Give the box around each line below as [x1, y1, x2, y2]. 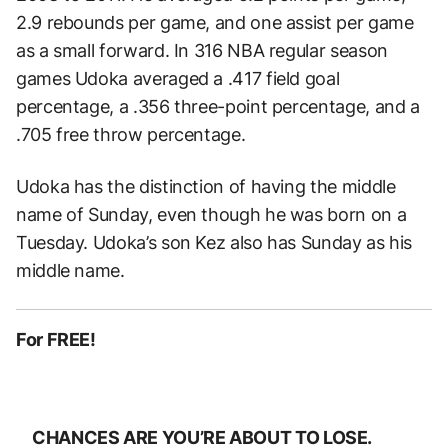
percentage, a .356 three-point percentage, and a [16, 96, 420, 118]
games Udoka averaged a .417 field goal [16, 68, 340, 90]
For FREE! [16, 329, 96, 351]
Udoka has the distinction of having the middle [16, 176, 396, 198]
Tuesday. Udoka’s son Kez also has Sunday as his [16, 232, 413, 254]
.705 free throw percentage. [16, 124, 246, 146]
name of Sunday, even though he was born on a [16, 204, 407, 226]
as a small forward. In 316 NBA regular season [16, 40, 388, 62]
